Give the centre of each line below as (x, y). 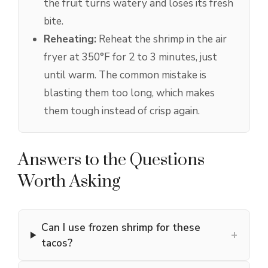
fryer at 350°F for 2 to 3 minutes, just (130, 57)
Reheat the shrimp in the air (162, 39)
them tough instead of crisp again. (122, 111)
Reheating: (70, 39)
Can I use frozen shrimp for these (121, 228)
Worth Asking (69, 182)
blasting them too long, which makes (129, 93)
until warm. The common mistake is (125, 75)
